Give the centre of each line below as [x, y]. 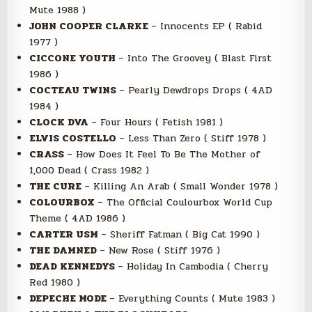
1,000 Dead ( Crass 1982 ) [89, 171]
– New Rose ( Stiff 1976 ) [160, 251]
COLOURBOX [64, 203]
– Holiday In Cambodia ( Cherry [193, 267]
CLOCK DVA [61, 123]
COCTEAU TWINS [75, 91]
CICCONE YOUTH [74, 58]
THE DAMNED [65, 251]
